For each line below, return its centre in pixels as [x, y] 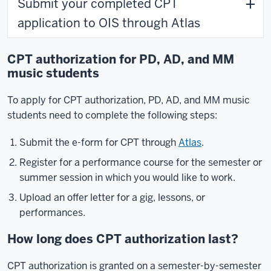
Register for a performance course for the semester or [141, 162]
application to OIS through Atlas [109, 23]
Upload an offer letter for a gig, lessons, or [112, 198]
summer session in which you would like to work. [127, 178]
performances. [52, 213]
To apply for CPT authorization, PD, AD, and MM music [129, 100]
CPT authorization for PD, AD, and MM [121, 59]
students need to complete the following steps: [112, 115]
